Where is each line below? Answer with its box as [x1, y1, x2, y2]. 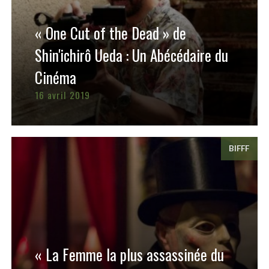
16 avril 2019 [34, 88, 90, 102]
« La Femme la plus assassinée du [34, 243, 224, 266]
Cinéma [34, 66, 76, 89]
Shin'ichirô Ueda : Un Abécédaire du [34, 44, 228, 67]
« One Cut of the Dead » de [34, 22, 186, 44]
